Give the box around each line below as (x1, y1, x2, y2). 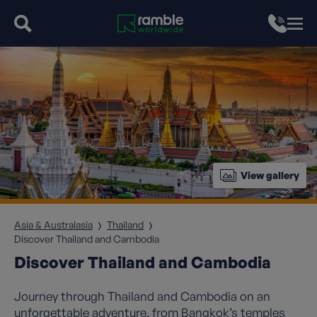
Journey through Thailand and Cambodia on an (14, 289, 270, 304)
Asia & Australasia (14, 219, 93, 231)
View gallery (241, 169, 299, 181)
